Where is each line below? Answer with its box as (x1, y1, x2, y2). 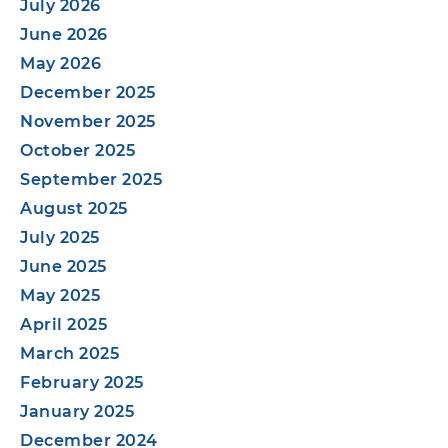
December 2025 (20, 82, 156, 102)
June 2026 (20, 24, 108, 44)
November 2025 (20, 111, 156, 131)
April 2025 (20, 314, 107, 334)
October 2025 (20, 140, 135, 160)
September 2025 (20, 169, 162, 189)
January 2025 (20, 401, 134, 421)
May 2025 (20, 285, 100, 305)
